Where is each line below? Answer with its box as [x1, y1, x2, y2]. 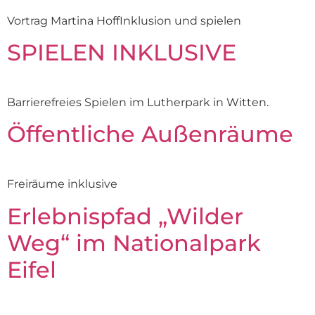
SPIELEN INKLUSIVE [7, 38, 236, 66]
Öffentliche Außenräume [7, 120, 293, 148]
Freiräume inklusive [7, 177, 117, 191]
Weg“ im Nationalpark [7, 229, 261, 257]
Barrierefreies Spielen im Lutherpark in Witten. [7, 95, 269, 109]
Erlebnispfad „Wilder [7, 202, 243, 230]
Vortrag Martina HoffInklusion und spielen [7, 13, 241, 27]
